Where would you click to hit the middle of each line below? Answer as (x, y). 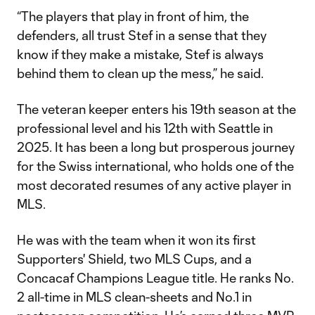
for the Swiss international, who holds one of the (155, 166)
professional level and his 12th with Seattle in (145, 128)
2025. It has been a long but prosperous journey (156, 147)
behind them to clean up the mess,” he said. (140, 73)
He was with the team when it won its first (136, 240)
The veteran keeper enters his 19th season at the (156, 109)
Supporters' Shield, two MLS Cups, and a (134, 259)
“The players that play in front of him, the (133, 16)
